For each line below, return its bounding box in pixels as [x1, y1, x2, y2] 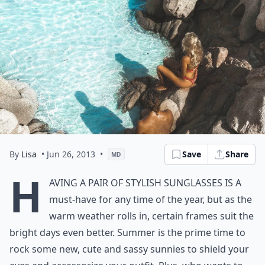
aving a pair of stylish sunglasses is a [49, 176, 241, 189]
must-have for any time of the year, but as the [49, 193, 252, 206]
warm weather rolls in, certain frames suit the [49, 209, 254, 222]
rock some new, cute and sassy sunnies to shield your [9, 243, 249, 256]
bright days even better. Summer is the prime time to [9, 226, 245, 239]
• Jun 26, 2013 [41, 148, 95, 160]
